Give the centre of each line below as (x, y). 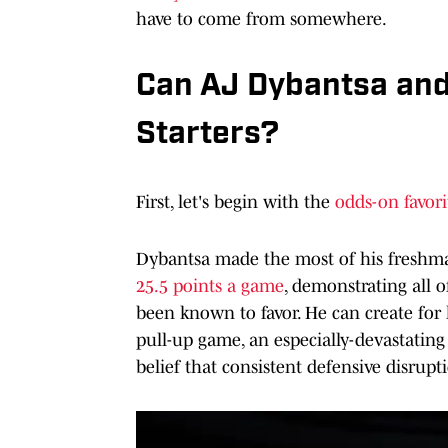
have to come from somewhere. (261, 18)
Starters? (207, 134)
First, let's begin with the (235, 201)
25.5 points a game (210, 285)
